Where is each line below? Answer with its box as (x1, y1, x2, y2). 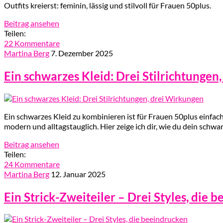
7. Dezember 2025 (51, 48, 113, 58)
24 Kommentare (4, 159, 60, 169)
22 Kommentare (4, 38, 60, 48)
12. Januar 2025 (51, 169, 106, 179)
